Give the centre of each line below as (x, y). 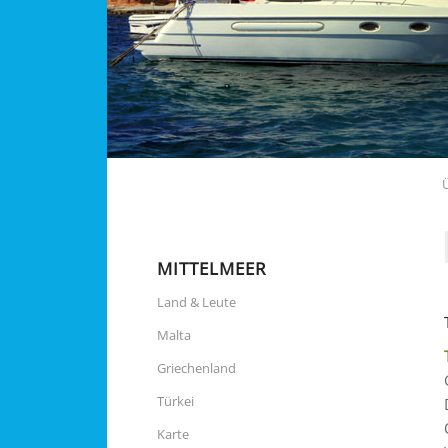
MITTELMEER (212, 268)
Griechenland (196, 368)
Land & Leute (196, 302)
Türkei (175, 401)
